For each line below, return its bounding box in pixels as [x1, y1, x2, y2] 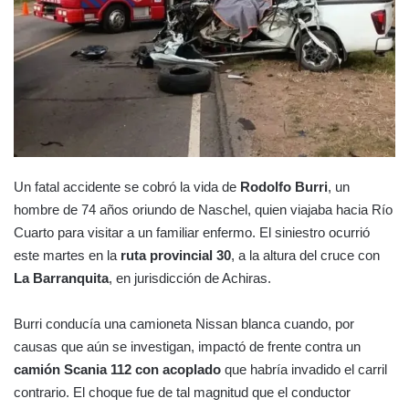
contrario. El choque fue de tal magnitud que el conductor [14, 383, 351, 400]
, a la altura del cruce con [231, 246, 380, 263]
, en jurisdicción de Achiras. [109, 269, 271, 286]
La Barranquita [14, 269, 109, 286]
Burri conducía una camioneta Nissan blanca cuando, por [14, 315, 354, 331]
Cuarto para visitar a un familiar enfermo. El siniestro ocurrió [14, 224, 370, 240]
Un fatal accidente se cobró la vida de [14, 178, 240, 194]
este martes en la [14, 246, 121, 263]
